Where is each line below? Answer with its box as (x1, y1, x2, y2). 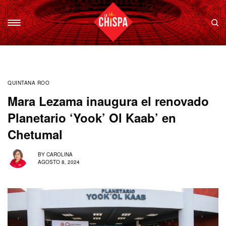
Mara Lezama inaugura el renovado (8, 92, 209, 109)
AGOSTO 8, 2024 (38, 158, 80, 165)
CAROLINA (46, 150, 73, 158)
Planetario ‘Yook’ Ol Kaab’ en (8, 109, 176, 126)
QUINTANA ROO (8, 79, 49, 86)
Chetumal (8, 126, 63, 143)
